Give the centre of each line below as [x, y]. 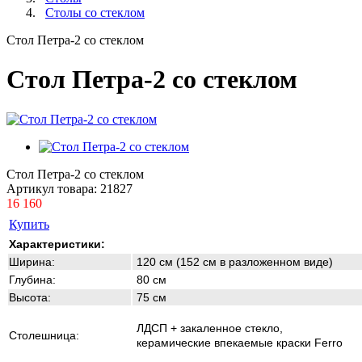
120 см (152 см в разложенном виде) [233, 261]
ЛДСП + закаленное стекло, [211, 328]
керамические [172, 342]
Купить [29, 224]
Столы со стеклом [95, 13]
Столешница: [44, 335]
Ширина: [32, 261]
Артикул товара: [53, 188]
